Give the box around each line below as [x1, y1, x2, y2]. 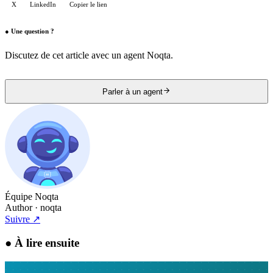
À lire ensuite [15, 236, 79, 249]
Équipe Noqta [5, 191, 58, 202]
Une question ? [11, 27, 54, 35]
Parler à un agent [102, 87, 163, 97]
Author [5, 202, 32, 213]
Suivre [5, 214, 30, 225]
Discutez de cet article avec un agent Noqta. [5, 50, 173, 61]
